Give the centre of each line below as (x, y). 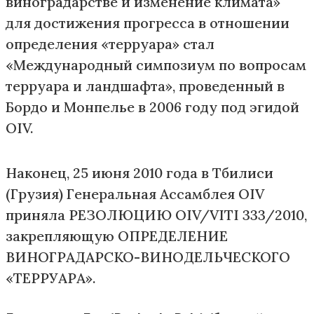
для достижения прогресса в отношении (148, 23)
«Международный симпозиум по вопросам (156, 65)
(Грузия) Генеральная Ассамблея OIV (135, 194)
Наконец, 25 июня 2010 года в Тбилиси (139, 173)
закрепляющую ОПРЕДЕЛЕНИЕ (117, 236)
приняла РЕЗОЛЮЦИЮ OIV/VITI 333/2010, (156, 215)
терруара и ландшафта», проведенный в (145, 86)
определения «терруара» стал (110, 44)
